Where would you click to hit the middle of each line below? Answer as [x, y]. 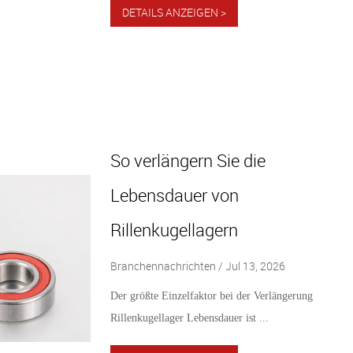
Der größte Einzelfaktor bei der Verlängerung [211, 295]
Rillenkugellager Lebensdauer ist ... [189, 318]
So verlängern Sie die [188, 160]
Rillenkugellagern [174, 229]
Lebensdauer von [174, 195]
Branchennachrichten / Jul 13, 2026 [197, 266]
